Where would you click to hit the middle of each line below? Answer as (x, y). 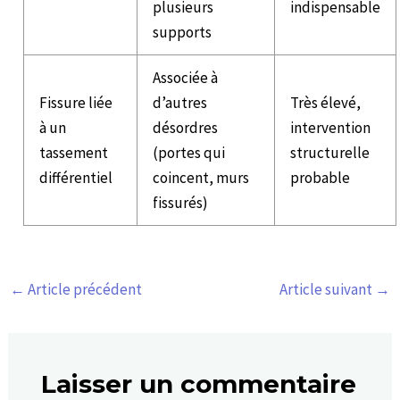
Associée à (186, 78)
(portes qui (189, 153)
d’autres (180, 103)
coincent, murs (201, 178)
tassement (74, 153)
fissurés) (181, 203)
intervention (331, 128)
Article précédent (84, 290)
